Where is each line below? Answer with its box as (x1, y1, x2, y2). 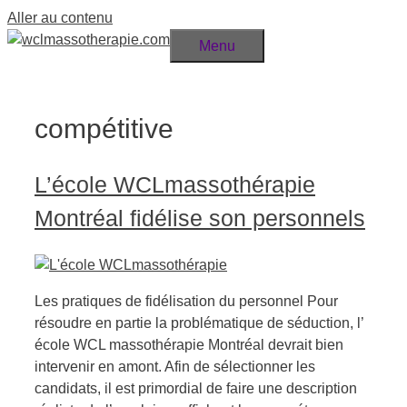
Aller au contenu (7, 10, 113, 25)
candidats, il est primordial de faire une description (35, 380, 357, 396)
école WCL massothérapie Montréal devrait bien (35, 336, 343, 352)
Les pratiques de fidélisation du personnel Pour (35, 293, 338, 309)
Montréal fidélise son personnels (35, 204, 365, 231)
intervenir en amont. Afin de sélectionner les (35, 358, 315, 374)
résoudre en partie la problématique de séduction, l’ (35, 314, 363, 331)
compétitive (35, 114, 174, 144)
